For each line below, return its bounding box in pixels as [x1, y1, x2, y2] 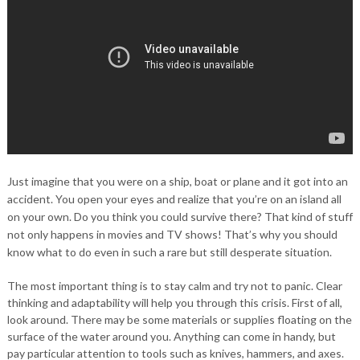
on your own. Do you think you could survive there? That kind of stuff [6, 209, 353, 223]
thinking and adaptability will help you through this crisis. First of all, [6, 295, 342, 309]
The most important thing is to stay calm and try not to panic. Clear [6, 278, 342, 292]
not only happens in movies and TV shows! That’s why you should [6, 227, 337, 241]
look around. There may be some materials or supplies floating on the [6, 312, 352, 326]
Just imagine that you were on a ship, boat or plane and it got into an [6, 174, 348, 188]
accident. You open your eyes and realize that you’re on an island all [6, 191, 342, 206]
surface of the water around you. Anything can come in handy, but [6, 329, 336, 343]
